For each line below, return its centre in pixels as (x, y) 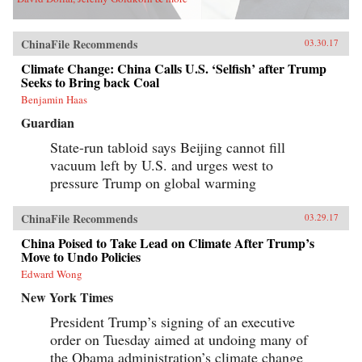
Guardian (48, 123)
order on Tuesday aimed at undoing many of (179, 340)
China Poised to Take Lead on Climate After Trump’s (168, 243)
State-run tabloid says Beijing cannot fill (168, 147)
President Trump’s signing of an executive (173, 322)
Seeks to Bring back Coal (90, 82)
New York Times (67, 297)
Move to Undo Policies (81, 257)
